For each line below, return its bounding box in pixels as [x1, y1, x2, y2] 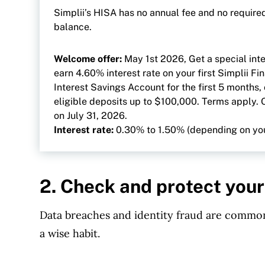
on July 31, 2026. [54, 109, 128, 121]
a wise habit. [40, 227, 101, 241]
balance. [54, 21, 92, 33]
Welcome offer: [54, 53, 122, 64]
